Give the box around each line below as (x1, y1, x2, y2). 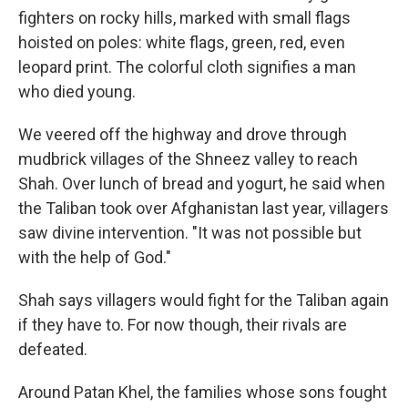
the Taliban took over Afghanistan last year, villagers (18, 199, 389, 219)
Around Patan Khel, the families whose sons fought (18, 382, 387, 403)
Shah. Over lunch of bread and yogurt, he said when (18, 174, 385, 194)
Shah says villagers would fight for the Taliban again (18, 291, 389, 311)
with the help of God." (18, 248, 171, 268)
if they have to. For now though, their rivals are (18, 315, 347, 335)
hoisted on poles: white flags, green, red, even (18, 33, 345, 53)
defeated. (18, 340, 87, 360)
